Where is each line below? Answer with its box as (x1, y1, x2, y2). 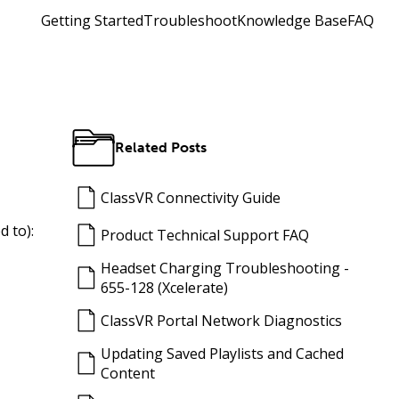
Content (101, 363, 156, 383)
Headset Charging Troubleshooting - (101, 258, 350, 278)
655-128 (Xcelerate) (101, 278, 229, 297)
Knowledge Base (237, 10, 347, 30)
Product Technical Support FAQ (101, 225, 310, 245)
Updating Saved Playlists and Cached (101, 344, 345, 363)
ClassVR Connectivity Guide (101, 188, 281, 208)
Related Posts (115, 139, 208, 156)
